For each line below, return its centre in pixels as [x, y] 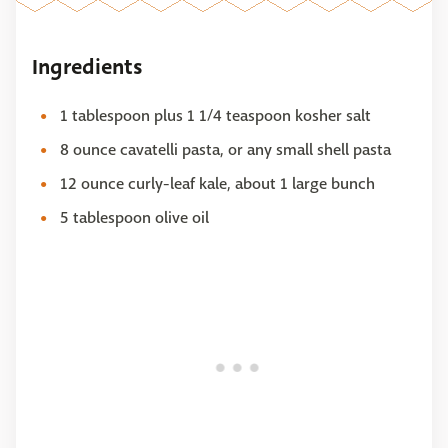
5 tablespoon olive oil [134, 217]
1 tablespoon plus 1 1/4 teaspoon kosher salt [215, 115]
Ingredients [87, 67]
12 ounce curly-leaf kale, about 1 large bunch [217, 183]
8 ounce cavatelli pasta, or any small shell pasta [225, 149]
